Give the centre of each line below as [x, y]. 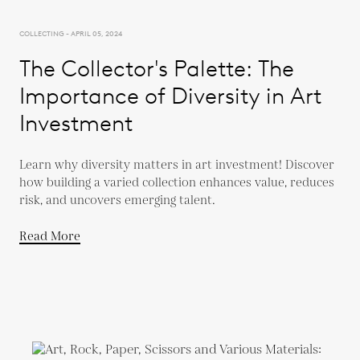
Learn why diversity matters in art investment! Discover [177, 165]
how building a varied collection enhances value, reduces [177, 182]
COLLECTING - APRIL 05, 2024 [71, 33]
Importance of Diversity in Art [170, 95]
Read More [50, 236]
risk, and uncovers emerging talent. [117, 200]
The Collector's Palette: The [157, 68]
